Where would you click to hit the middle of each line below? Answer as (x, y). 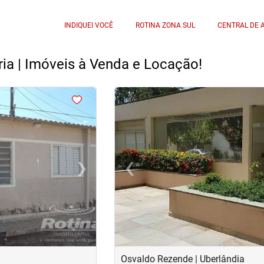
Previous (147, 173)
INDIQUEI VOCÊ (89, 25)
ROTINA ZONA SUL (166, 25)
